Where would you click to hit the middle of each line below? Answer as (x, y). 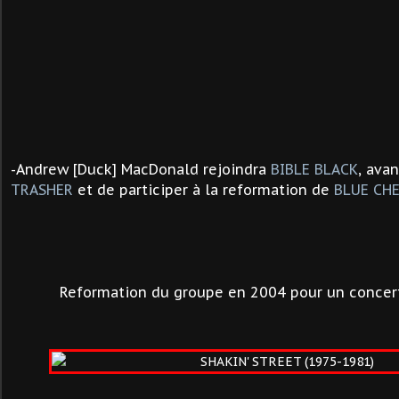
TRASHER (42, 190)
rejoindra (235, 169)
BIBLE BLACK (314, 169)
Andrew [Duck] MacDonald (107, 169)
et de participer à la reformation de (204, 190)
